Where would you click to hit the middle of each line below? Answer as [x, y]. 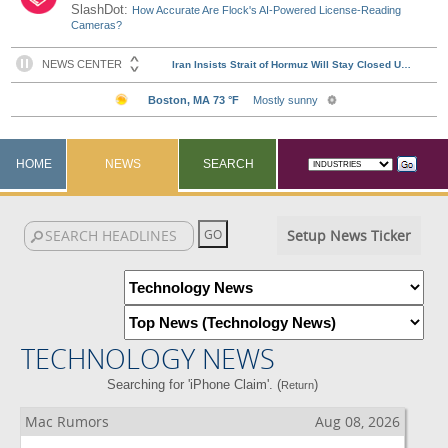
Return [298, 385]
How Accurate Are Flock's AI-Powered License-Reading [267, 10]
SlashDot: [102, 9]
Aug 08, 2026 [357, 421]
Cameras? [97, 25]
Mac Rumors [67, 421]
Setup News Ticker [348, 235]
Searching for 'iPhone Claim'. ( [194, 384]
